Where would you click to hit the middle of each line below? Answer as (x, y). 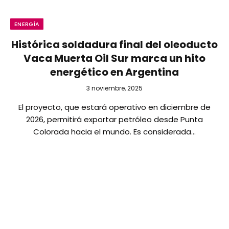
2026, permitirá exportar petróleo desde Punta (114, 119)
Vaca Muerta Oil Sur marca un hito (114, 58)
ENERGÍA (27, 24)
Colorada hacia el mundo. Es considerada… (114, 132)
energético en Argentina (114, 72)
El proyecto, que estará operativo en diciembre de (114, 107)
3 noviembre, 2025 (114, 88)
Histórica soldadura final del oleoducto (114, 44)
